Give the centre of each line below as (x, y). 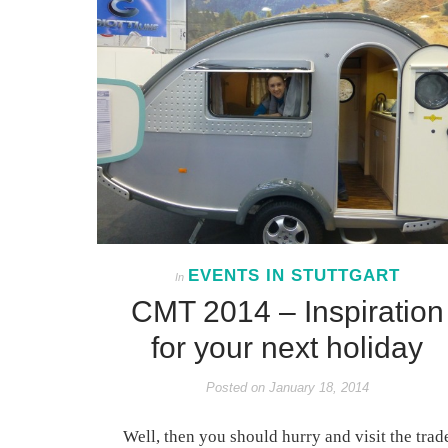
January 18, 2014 (316, 388)
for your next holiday (287, 348)
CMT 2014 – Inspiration (287, 312)
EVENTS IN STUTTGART (293, 276)
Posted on (235, 388)
